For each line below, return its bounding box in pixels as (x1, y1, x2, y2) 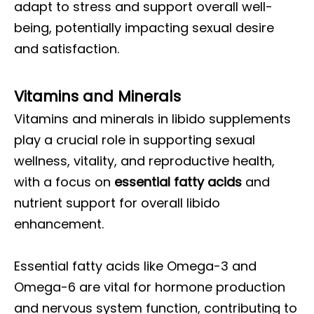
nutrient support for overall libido (14, 194, 220, 212)
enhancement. (14, 215, 104, 233)
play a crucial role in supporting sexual (14, 131, 255, 149)
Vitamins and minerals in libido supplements (14, 110, 291, 128)
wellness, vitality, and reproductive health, (14, 152, 275, 170)
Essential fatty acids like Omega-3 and (14, 257, 257, 275)
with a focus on (14, 173, 114, 191)
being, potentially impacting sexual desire (14, 19, 274, 36)
